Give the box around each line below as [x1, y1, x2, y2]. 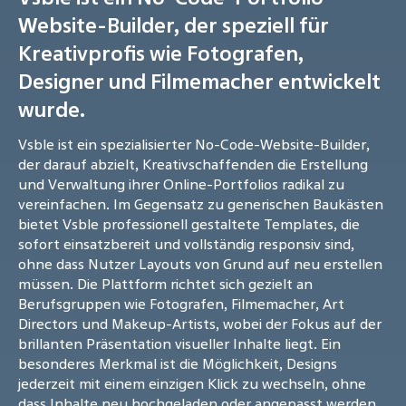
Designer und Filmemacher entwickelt [18, 67, 381, 96]
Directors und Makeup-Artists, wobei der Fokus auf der [18, 314, 382, 334]
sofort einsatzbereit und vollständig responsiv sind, [18, 234, 354, 255]
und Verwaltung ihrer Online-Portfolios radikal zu [18, 174, 344, 195]
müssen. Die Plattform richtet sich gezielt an [18, 274, 313, 295]
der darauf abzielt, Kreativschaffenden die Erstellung [18, 154, 368, 175]
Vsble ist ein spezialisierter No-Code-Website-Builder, [18, 134, 370, 155]
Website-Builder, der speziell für [18, 11, 329, 40]
